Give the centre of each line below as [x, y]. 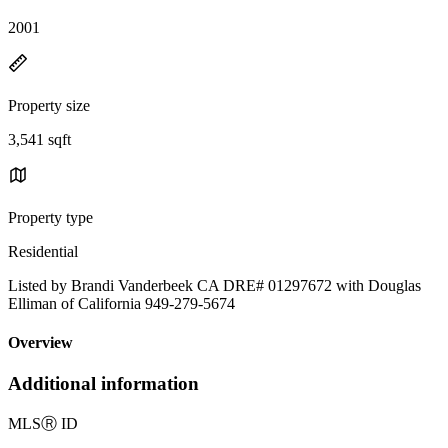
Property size [49, 105]
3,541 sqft [39, 139]
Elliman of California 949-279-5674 [121, 303]
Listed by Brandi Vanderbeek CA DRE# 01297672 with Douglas [214, 285]
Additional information [103, 384]
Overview [40, 343]
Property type [50, 217]
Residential [43, 251]
